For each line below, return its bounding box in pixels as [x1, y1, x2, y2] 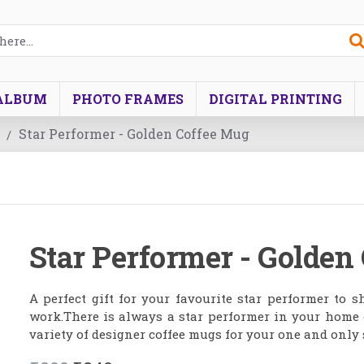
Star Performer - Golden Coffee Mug [19, 125, 249, 142]
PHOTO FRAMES [72, 89, 184, 107]
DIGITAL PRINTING [209, 89, 342, 107]
